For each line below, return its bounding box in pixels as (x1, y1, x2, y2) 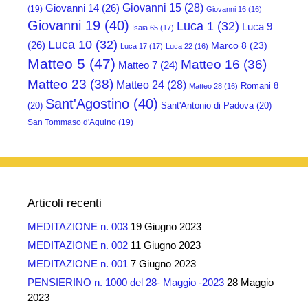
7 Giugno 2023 (131, 258, 196, 270)
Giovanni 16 (206, 5, 246, 14)
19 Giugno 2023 (131, 221, 201, 233)
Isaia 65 (132, 23, 158, 32)
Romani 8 (241, 80, 278, 91)
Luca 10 (48, 38, 92, 52)
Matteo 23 (27, 77, 87, 92)
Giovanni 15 (122, 1, 181, 14)
